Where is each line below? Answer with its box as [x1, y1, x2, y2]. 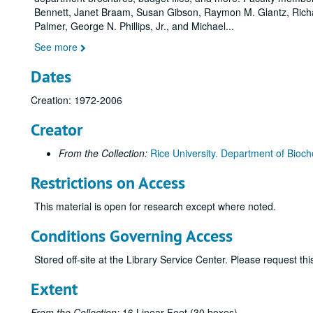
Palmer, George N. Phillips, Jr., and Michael [34, 19, 226, 33]
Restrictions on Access [31, 172, 185, 194]
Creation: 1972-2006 [31, 93, 122, 107]
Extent [31, 278, 78, 300]
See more [34, 40, 80, 54]
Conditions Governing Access [31, 225, 233, 247]
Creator [31, 119, 82, 140]
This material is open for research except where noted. [34, 199, 276, 213]
